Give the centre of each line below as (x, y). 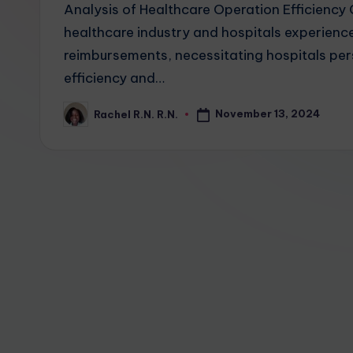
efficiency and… (114, 78)
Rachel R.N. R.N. (136, 114)
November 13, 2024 (267, 114)
